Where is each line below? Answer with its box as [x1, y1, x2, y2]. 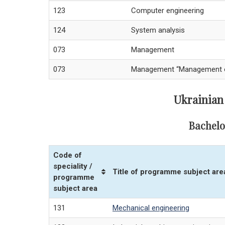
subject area [53, 184, 97, 193]
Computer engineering [131, 6, 204, 16]
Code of [53, 151, 82, 160]
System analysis [131, 26, 185, 35]
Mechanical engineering [113, 203, 189, 213]
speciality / [53, 162, 92, 171]
